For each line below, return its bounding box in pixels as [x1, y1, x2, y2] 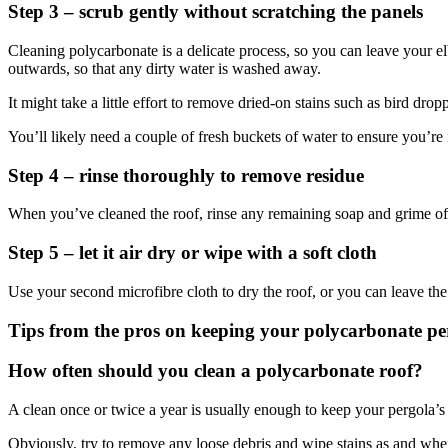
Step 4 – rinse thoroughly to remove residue [8, 164, 364, 186]
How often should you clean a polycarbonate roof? [8, 360, 423, 382]
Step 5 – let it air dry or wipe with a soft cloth [8, 242, 377, 264]
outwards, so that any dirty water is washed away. [8, 59, 325, 77]
